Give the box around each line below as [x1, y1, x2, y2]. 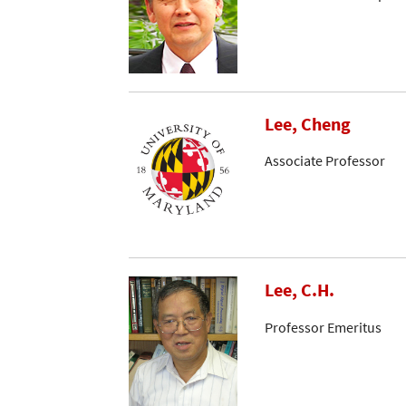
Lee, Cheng [265, 111, 351, 136]
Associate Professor [265, 151, 385, 169]
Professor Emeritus [265, 317, 382, 336]
